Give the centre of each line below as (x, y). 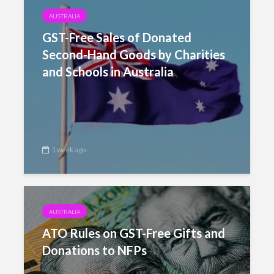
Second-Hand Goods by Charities (134, 54)
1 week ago (68, 150)
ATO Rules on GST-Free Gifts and (134, 233)
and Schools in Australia (108, 72)
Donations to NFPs (94, 250)
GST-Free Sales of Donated (117, 37)
